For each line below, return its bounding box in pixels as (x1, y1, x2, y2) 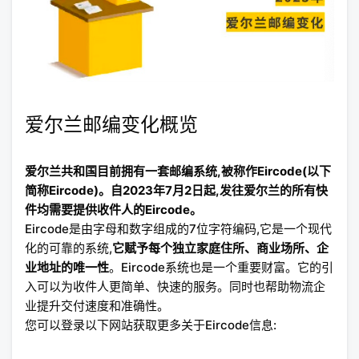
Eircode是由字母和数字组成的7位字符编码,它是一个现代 (25, 221, 332, 237)
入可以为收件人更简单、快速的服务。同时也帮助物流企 (25, 279, 325, 295)
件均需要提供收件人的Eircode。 (25, 202, 202, 218)
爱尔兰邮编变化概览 (25, 113, 198, 137)
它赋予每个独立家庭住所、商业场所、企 (112, 240, 329, 256)
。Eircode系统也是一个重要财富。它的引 (109, 260, 333, 276)
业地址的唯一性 (25, 260, 109, 276)
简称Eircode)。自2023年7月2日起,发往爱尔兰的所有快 (25, 183, 328, 199)
